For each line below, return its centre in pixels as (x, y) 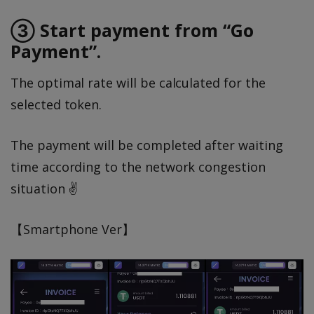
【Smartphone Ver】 (73, 230)
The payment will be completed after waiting (147, 145)
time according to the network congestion (138, 167)
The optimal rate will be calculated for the (138, 83)
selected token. (56, 105)
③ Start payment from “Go (132, 30)
